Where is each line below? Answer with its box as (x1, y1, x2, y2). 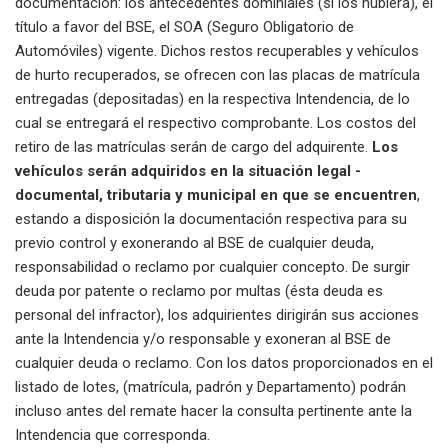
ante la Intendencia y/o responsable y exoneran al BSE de (15, 329, 391, 348)
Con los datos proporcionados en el (196, 353, 433, 372)
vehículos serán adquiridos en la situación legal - (15, 161, 361, 180)
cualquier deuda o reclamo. (15, 353, 196, 372)
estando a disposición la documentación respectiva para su (15, 209, 407, 228)
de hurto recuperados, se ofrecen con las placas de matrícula (15, 65, 420, 84)
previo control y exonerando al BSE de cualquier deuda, (15, 233, 374, 252)
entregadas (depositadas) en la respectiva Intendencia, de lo (15, 89, 410, 108)
